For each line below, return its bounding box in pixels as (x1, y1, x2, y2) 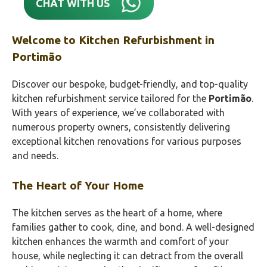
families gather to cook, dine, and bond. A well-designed (12, 222, 254, 232)
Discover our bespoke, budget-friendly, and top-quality (12, 79, 248, 89)
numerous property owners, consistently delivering (12, 122, 230, 132)
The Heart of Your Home (12, 179, 144, 192)
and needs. (12, 150, 58, 161)
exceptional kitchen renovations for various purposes (12, 136, 241, 147)
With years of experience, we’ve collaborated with (12, 107, 225, 118)
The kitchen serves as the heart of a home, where (12, 207, 222, 218)
